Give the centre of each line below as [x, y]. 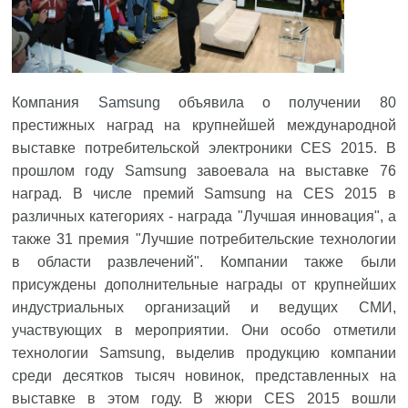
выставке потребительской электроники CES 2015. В [204, 148]
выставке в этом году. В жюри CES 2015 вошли [204, 398]
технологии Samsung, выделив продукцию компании [204, 353]
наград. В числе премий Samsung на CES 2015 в [204, 194]
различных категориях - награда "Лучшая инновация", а [204, 216]
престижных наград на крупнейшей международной [204, 125]
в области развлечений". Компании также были [204, 262]
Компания [55, 102]
